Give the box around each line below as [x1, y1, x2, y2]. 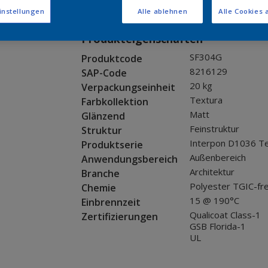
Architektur [189, 166, 234, 178]
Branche [81, 167, 120, 181]
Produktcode [81, 52, 142, 66]
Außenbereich [189, 151, 246, 164]
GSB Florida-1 [189, 220, 246, 233]
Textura [189, 94, 223, 106]
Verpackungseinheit [81, 81, 175, 95]
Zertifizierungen [81, 210, 158, 224]
